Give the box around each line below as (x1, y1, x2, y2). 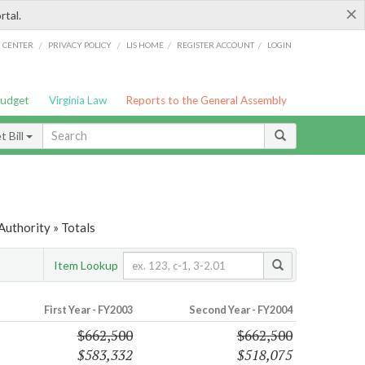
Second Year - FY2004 (188, 303, 292, 317)
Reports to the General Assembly (125, 94, 288, 107)
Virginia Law (48, 94, 107, 107)
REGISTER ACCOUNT (177, 39, 255, 50)
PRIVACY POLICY (47, 39, 112, 50)
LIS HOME (126, 39, 165, 50)
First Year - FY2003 (43, 303, 133, 317)
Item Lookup (54, 257, 118, 272)
